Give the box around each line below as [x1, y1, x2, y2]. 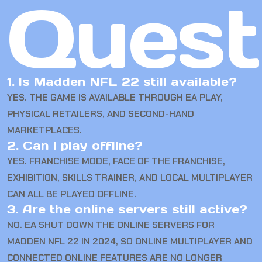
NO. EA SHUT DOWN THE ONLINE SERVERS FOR [7, 219, 215, 232]
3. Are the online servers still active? [7, 202, 247, 218]
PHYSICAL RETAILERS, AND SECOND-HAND [7, 108, 194, 120]
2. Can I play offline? [7, 138, 143, 154]
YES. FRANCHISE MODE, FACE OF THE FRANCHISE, [7, 155, 225, 168]
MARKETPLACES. [7, 124, 82, 137]
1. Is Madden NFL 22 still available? [7, 74, 237, 90]
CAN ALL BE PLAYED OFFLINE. [7, 188, 136, 201]
